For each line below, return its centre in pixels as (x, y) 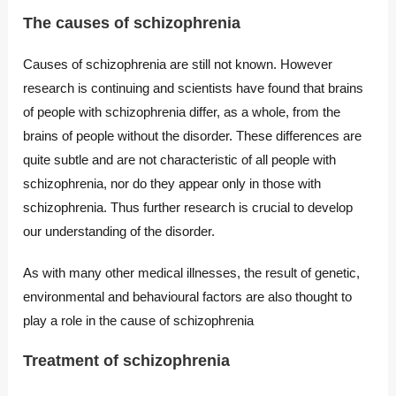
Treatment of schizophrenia (127, 361)
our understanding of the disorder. (119, 232)
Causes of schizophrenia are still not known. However (178, 65)
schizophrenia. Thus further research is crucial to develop (188, 208)
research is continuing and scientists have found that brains (194, 88)
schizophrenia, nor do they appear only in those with (172, 184)
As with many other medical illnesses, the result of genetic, (192, 273)
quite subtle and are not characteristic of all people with (180, 160)
